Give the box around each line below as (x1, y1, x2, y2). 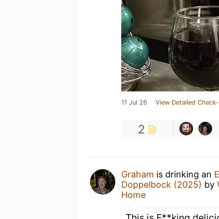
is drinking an (154, 169, 214, 179)
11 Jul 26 (121, 99, 147, 106)
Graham (121, 169, 154, 179)
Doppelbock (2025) (121, 179, 202, 190)
